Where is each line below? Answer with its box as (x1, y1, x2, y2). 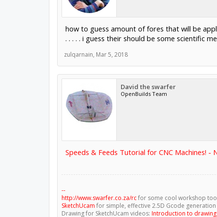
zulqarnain (63, 50, 93, 59)
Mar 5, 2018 (95, 50, 128, 59)
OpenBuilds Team (120, 90, 167, 97)
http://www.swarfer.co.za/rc (61, 194, 137, 202)
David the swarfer (120, 82, 176, 91)
